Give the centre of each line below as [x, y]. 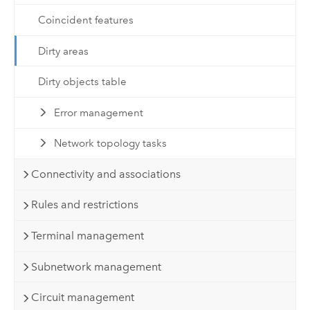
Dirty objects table [82, 82]
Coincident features [85, 20]
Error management [99, 112]
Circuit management [83, 298]
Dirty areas [63, 51]
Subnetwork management [97, 266]
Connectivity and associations [106, 174]
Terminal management [88, 235]
